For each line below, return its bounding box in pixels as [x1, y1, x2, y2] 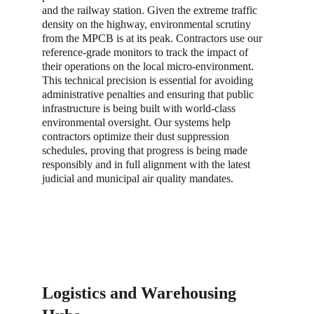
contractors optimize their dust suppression [42, 130, 232, 142]
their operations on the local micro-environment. [42, 60, 257, 72]
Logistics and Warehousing [42, 284, 240, 302]
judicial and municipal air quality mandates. [42, 172, 233, 184]
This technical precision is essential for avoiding [42, 74, 256, 86]
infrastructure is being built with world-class [42, 102, 238, 114]
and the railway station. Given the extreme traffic [42, 4, 260, 16]
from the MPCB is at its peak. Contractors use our [42, 32, 265, 44]
